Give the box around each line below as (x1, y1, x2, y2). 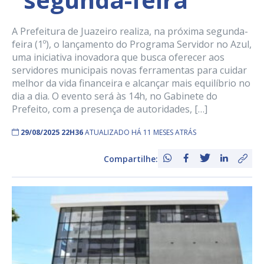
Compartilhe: (104, 153, 158, 164)
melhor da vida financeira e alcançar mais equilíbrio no (12, 77, 250, 90)
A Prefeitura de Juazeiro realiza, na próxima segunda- (12, 25, 248, 38)
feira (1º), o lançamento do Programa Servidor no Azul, (12, 38, 252, 51)
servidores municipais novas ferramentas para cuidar (12, 64, 247, 77)
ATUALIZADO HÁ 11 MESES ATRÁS (85, 127, 196, 138)
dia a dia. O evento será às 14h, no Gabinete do (12, 90, 217, 103)
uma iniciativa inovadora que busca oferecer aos (12, 51, 225, 64)
